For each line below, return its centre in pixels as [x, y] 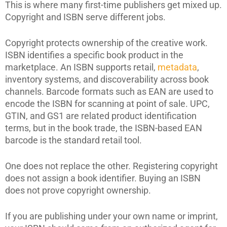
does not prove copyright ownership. [78, 190]
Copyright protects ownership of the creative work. [106, 43]
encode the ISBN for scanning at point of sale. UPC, [107, 104]
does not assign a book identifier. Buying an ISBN [103, 178]
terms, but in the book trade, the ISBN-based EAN [104, 128]
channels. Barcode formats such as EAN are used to [109, 91]
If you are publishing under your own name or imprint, [111, 216]
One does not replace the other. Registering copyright [111, 166]
